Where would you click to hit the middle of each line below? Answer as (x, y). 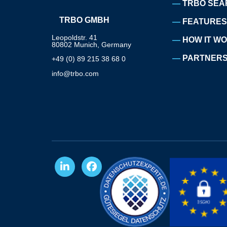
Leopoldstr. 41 (74, 37)
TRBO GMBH (84, 20)
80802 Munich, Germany (91, 44)
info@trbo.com (75, 73)
